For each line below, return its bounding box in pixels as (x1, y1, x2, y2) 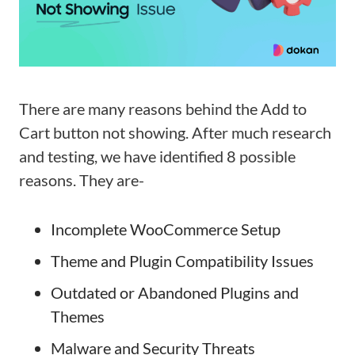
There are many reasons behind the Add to (19, 99, 307, 118)
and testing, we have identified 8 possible (19, 147, 296, 166)
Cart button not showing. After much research (19, 123, 331, 142)
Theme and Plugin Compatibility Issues (51, 251, 314, 270)
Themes (51, 307, 105, 326)
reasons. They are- (19, 170, 144, 189)
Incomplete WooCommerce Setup (51, 219, 281, 239)
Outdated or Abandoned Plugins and (51, 283, 299, 302)
